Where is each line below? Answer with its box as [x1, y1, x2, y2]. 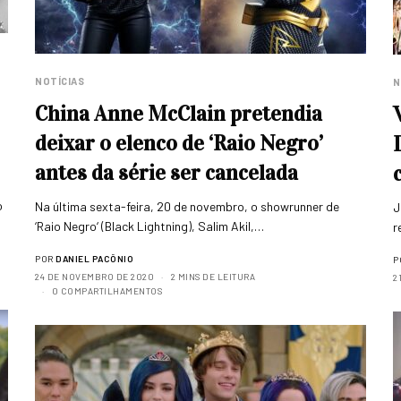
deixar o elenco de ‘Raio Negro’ [35, 130, 323, 157]
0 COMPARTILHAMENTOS [51, 286, 162, 296]
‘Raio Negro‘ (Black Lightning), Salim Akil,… [35, 218, 265, 234]
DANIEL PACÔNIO [55, 253, 133, 264]
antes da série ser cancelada [35, 159, 298, 186]
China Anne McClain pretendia [35, 100, 322, 127]
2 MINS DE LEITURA [170, 271, 255, 282]
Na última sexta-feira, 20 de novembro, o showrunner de [35, 199, 340, 214]
